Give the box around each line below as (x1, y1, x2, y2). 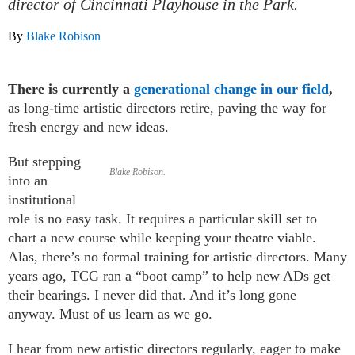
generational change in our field (134, 80, 329, 97)
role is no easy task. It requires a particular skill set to (8, 210, 317, 227)
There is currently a (8, 80, 134, 97)
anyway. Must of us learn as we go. (8, 305, 212, 322)
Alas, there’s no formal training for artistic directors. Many (8, 248, 347, 265)
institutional (8, 191, 76, 208)
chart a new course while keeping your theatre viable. (8, 229, 316, 246)
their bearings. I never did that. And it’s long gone (8, 286, 296, 303)
